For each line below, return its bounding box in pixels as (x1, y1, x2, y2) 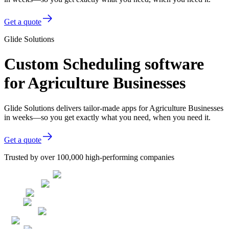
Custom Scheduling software (4, 55, 204, 74)
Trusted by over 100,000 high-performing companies (4, 152, 174, 162)
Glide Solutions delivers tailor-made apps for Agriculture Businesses (4, 103, 223, 112)
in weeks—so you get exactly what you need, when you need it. (4, 112, 211, 122)
